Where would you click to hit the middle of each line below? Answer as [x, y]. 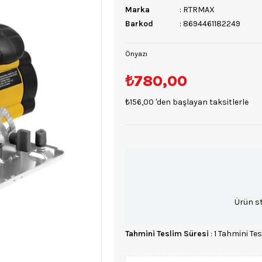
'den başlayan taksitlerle [202, 102]
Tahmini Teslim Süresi [167, 234]
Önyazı [136, 54]
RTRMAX [199, 10]
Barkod [139, 24]
